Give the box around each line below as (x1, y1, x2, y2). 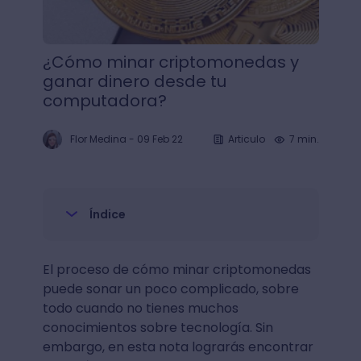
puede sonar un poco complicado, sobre (42, 280, 299, 298)
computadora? (42, 89, 167, 112)
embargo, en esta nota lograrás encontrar (42, 338, 313, 356)
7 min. (288, 132, 319, 146)
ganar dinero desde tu (42, 70, 226, 93)
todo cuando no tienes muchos (42, 299, 239, 317)
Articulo (227, 132, 265, 146)
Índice (89, 206, 126, 222)
